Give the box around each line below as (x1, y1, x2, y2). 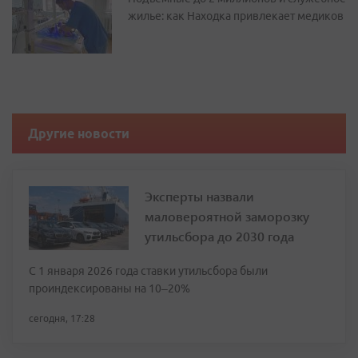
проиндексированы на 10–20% (29, 282, 190, 295)
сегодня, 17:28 (29, 313, 95, 324)
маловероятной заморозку (145, 208, 309, 225)
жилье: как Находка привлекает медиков (128, 10, 344, 22)
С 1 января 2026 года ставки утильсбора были (29, 265, 268, 277)
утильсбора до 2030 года (145, 228, 294, 245)
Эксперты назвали (145, 188, 254, 205)
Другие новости (28, 126, 129, 141)
